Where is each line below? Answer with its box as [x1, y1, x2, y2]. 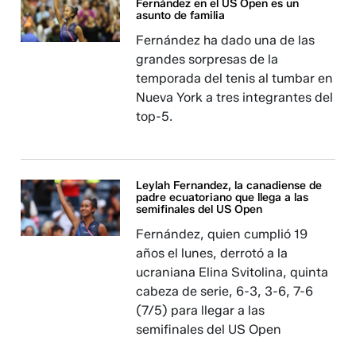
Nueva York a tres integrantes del [136, 90, 334, 106]
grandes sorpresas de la [136, 52, 279, 68]
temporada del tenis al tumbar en [136, 71, 334, 87]
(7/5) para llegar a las [136, 303, 265, 319]
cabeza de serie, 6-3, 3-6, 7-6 [136, 284, 314, 300]
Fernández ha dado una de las [136, 33, 315, 48]
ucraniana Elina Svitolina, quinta [136, 265, 329, 281]
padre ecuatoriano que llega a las [136, 191, 309, 205]
